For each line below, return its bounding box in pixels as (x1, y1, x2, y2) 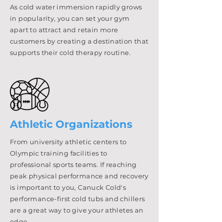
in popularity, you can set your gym (10, 14, 130, 22)
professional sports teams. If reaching (10, 160, 137, 168)
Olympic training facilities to (10, 149, 108, 157)
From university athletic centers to (10, 137, 127, 146)
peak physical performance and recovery (10, 171, 149, 180)
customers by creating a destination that (10, 37, 149, 45)
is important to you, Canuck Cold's (10, 183, 126, 191)
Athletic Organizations (10, 117, 132, 130)
